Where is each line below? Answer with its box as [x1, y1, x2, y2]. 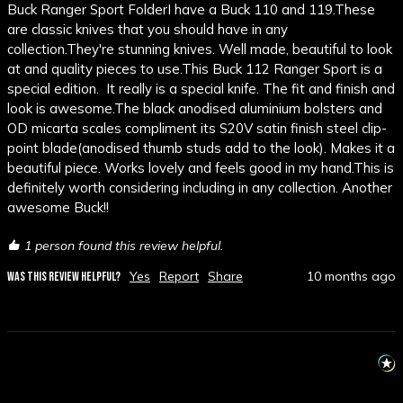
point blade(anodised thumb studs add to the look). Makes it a [7, 139, 395, 157]
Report [159, 268, 199, 285]
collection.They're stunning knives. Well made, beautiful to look [7, 40, 392, 58]
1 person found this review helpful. [24, 237, 223, 254]
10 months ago [307, 268, 396, 285]
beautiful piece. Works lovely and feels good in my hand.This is [7, 159, 394, 177]
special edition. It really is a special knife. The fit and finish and [7, 80, 395, 98]
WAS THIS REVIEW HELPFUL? [7, 269, 121, 285]
